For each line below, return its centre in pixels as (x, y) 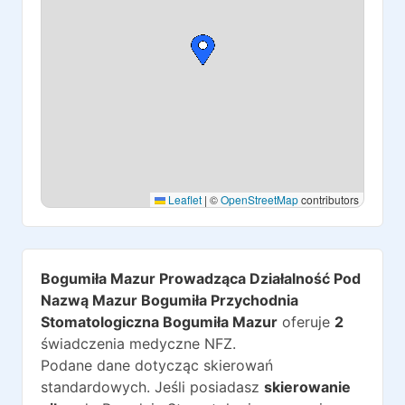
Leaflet (184, 199)
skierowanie (307, 387)
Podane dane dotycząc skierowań (157, 365)
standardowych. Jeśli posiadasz (150, 387)
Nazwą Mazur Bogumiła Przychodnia (170, 300)
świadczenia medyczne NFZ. (138, 344)
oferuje (304, 322)
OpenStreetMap (259, 199)
